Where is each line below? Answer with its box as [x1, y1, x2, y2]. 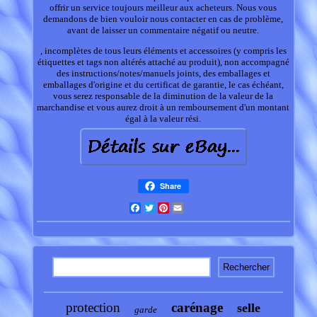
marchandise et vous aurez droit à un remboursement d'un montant [37, 102, 290, 113]
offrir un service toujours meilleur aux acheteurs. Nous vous [50, 2, 277, 13]
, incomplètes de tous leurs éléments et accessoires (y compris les [40, 45, 287, 57]
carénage [171, 300, 224, 316]
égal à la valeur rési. [125, 113, 202, 125]
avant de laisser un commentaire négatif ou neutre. [67, 25, 260, 36]
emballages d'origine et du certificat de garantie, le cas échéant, [42, 79, 284, 91]
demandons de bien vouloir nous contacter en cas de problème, [43, 13, 284, 25]
